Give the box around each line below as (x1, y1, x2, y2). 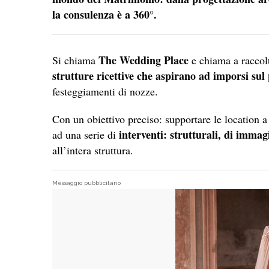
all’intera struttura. (52, 143, 137, 158)
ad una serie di (52, 127, 119, 142)
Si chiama (52, 53, 98, 68)
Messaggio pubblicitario (52, 180, 121, 187)
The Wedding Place (98, 52, 189, 68)
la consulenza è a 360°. (52, 7, 157, 23)
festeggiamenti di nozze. (52, 84, 158, 99)
